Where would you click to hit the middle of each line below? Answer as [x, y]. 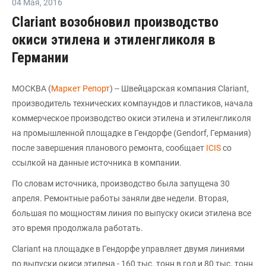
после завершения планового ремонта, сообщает [109, 148]
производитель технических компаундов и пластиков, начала [132, 103]
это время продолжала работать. [77, 228]
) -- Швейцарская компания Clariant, [179, 88]
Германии [40, 58]
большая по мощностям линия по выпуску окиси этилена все [132, 213]
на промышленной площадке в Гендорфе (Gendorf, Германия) [132, 133]
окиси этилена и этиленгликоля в [114, 40]
